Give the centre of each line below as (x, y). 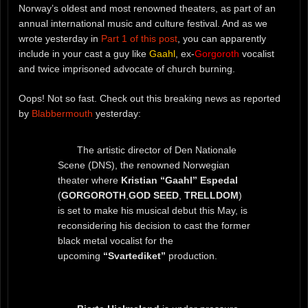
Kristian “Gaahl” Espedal (179, 180)
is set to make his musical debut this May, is (152, 210)
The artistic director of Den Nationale (156, 150)
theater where (89, 180)
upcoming (80, 255)
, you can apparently (222, 38)
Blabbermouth (62, 113)
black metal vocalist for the (115, 240)
